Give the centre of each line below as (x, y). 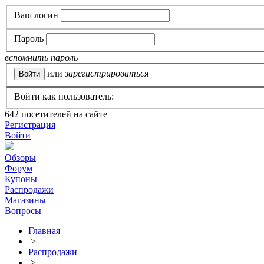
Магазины (25, 200)
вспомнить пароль (41, 58)
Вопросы (23, 211)
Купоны (21, 179)
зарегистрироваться (107, 73)
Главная (44, 231)
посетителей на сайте (63, 114)
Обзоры (20, 158)
